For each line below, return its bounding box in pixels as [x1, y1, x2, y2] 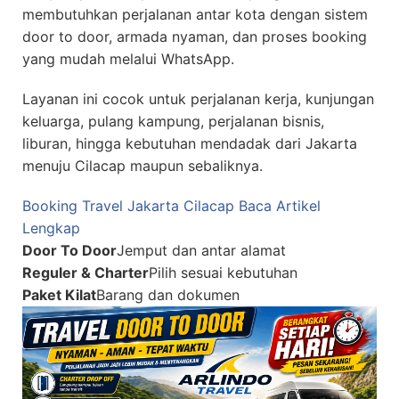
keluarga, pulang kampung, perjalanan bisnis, [22, 111, 324, 130]
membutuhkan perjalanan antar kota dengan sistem [22, 4, 368, 23]
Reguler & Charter [22, 263, 149, 281]
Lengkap [22, 218, 80, 237]
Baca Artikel [239, 196, 321, 215]
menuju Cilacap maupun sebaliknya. [22, 156, 263, 175]
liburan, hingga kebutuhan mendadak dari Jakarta [22, 134, 357, 152]
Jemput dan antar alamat [117, 240, 286, 259]
